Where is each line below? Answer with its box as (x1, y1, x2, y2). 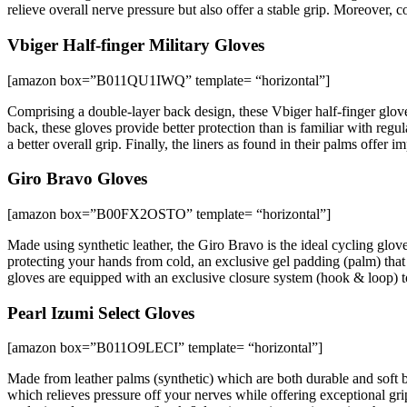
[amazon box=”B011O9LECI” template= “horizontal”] (7, 340, 323, 356)
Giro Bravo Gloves (7, 169, 147, 189)
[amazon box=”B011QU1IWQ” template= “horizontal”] (7, 72, 330, 88)
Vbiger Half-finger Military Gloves (7, 35, 264, 55)
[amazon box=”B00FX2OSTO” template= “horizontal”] (7, 205, 331, 222)
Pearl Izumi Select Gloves (7, 303, 194, 323)
